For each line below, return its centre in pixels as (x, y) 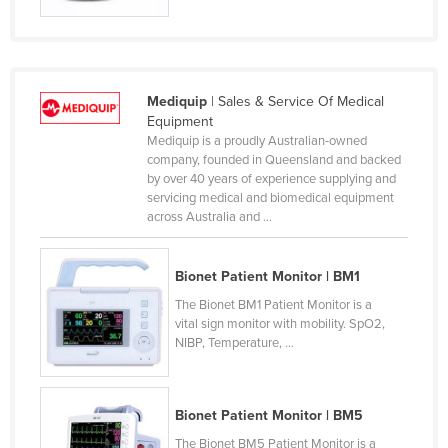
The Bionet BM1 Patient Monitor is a (274, 304)
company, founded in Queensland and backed (273, 159)
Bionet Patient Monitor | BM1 (268, 276)
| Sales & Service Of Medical (295, 101)
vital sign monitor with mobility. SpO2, (280, 323)
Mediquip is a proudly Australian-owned (256, 140)
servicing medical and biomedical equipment (270, 197)
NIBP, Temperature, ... (235, 342)
